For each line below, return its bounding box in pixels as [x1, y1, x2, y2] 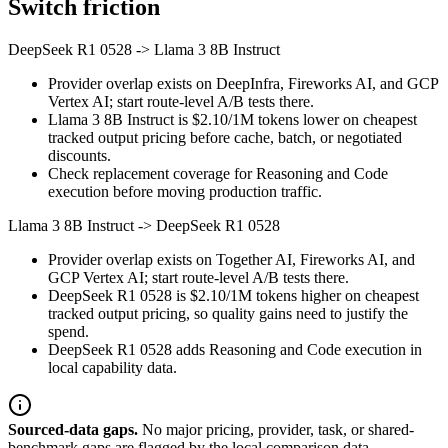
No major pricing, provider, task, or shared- [142, 420, 414, 438]
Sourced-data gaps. [8, 420, 138, 438]
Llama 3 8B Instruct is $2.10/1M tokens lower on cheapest [48, 110, 417, 128]
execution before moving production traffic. [48, 182, 322, 200]
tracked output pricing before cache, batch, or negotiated [48, 128, 402, 146]
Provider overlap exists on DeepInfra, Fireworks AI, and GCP [48, 74, 438, 92]
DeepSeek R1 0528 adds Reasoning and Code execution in [48, 340, 422, 358]
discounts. [48, 146, 111, 164]
